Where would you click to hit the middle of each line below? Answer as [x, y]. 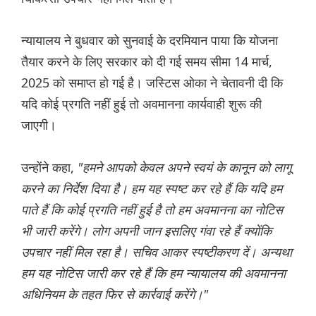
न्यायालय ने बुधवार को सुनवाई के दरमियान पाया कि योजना [150, 41]
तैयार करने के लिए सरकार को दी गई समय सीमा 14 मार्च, [147, 62]
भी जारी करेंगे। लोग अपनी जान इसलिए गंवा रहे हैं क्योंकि [146, 231]
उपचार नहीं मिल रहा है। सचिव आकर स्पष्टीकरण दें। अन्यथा [157, 252]
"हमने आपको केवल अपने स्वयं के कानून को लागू [184, 168]
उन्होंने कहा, [49, 168]
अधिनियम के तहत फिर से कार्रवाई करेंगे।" [115, 294]
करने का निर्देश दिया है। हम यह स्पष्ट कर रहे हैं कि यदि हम [152, 189]
